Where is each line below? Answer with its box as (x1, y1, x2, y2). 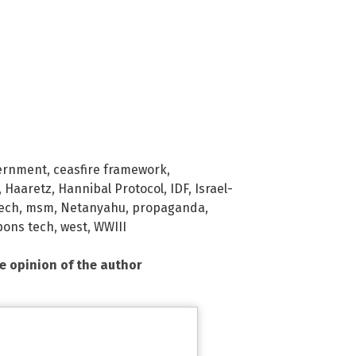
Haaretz (5, 181, 52, 197)
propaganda (132, 200, 205, 216)
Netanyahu (60, 200, 126, 216)
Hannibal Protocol (58, 181, 164, 197)
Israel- (195, 181, 233, 197)
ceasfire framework (53, 162, 167, 178)
